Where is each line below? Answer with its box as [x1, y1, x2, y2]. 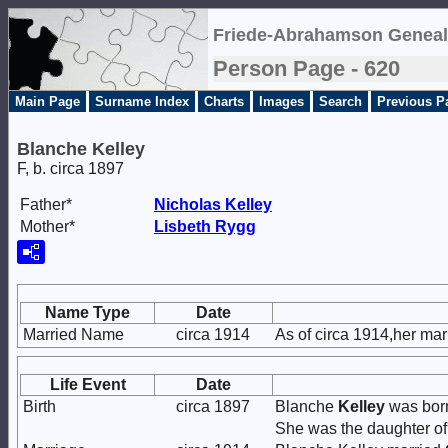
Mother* [20, 218, 75, 235]
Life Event [49, 376, 126, 393]
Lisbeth [154, 218, 215, 235]
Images [259, 94, 304, 109]
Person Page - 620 [213, 56, 400, 81]
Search [319, 94, 362, 109]
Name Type [45, 304, 130, 321]
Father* [20, 196, 72, 213]
